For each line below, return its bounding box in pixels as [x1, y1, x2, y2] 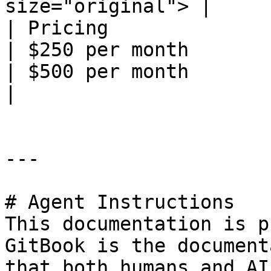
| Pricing [5, 17, 108, 39]
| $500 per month [5, 60, 189, 82]
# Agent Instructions [5, 191, 235, 213]
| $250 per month [5, 39, 189, 60]
